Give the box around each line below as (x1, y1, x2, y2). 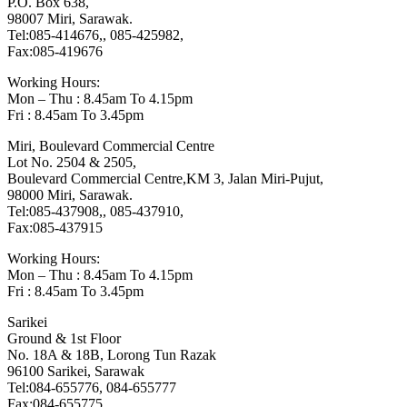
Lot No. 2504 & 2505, (7, 154, 136, 171)
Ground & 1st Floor (7, 331, 121, 347)
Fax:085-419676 (7, 44, 103, 60)
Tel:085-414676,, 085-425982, (7, 27, 184, 44)
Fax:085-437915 (7, 220, 103, 236)
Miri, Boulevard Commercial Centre (7, 138, 233, 154)
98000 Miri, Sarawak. (7, 187, 133, 203)
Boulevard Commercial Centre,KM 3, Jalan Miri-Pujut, (7, 171, 323, 187)
